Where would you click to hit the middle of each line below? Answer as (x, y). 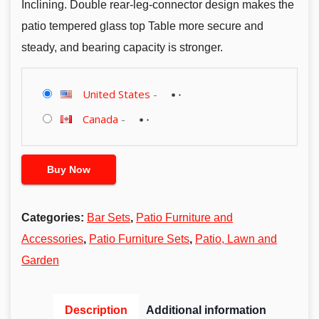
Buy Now (69, 170)
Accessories (52, 239)
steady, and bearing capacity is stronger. (122, 47)
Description (96, 310)
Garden (40, 261)
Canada (100, 119)
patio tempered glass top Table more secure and (142, 26)
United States (116, 94)
